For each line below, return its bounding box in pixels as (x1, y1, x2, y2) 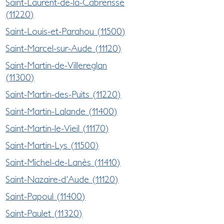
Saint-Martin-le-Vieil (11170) (5, 122, 109, 133)
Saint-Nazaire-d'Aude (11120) (5, 173, 119, 184)
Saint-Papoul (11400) (5, 190, 86, 201)
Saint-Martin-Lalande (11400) (5, 105, 118, 116)
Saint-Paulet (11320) (5, 207, 83, 218)
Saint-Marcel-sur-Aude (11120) (5, 42, 122, 53)
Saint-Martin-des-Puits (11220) (5, 88, 121, 99)
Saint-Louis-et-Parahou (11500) (5, 25, 126, 36)
